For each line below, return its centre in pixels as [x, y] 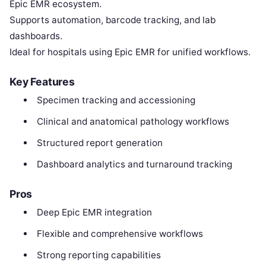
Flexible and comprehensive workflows [120, 233]
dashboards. [36, 36]
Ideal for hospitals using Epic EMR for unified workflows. [130, 52]
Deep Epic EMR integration [94, 212]
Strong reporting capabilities [99, 255]
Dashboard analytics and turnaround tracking [134, 164]
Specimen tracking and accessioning [116, 100]
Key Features [42, 82]
